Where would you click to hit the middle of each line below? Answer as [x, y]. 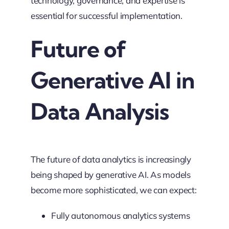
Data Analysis [100, 111]
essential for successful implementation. [106, 15]
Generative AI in [112, 80]
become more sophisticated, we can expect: [113, 190]
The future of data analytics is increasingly [111, 159]
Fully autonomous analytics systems [120, 216]
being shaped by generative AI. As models [110, 175]
